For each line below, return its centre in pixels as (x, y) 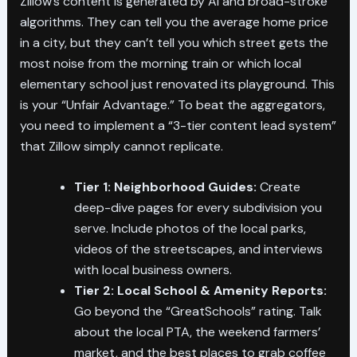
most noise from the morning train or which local (160, 63)
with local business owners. (153, 270)
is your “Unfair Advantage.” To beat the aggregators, (172, 104)
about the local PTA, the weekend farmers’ (197, 332)
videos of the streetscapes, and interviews (198, 249)
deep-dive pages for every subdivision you (198, 208)
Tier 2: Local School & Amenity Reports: (200, 291)
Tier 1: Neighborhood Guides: (165, 187)
